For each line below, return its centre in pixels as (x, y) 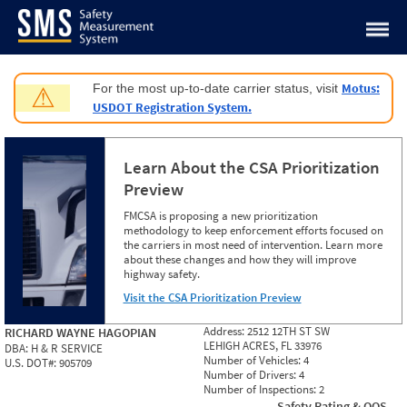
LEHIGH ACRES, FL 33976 (263, 346)
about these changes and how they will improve (239, 259)
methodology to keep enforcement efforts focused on (253, 230)
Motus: (361, 88)
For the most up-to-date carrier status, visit (217, 88)
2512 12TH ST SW (288, 331)
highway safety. (161, 274)
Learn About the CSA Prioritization (251, 167)
